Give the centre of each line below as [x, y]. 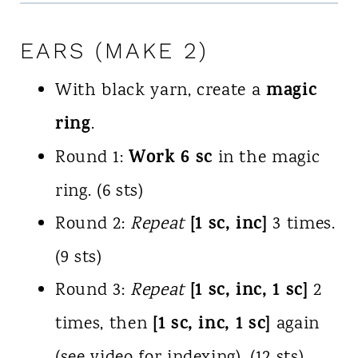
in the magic [266, 159]
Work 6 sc [170, 159]
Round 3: [92, 291]
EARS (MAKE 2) [114, 51]
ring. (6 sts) [99, 192]
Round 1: [91, 159]
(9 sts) [78, 259]
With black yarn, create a [161, 91]
